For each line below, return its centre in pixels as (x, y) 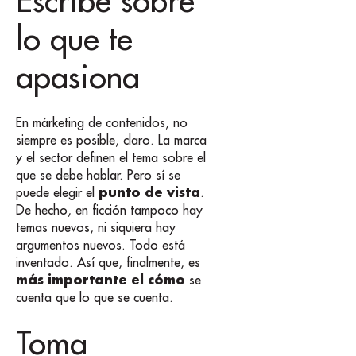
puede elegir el (57, 192)
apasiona (78, 77)
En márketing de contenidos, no (102, 122)
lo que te (74, 39)
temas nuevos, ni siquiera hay (96, 227)
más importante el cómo (101, 279)
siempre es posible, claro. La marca (111, 139)
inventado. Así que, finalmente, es (108, 262)
